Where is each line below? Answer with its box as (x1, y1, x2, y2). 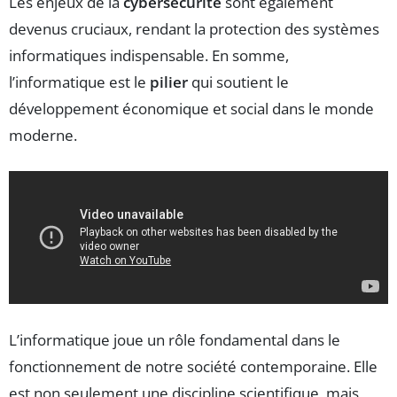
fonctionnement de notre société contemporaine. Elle (9, 355, 378, 377)
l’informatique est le (9, 72, 150, 93)
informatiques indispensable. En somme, (9, 45, 289, 66)
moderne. (9, 125, 77, 146)
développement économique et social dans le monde (9, 98, 374, 120)
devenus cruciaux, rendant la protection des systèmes (9, 19, 379, 40)
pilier (150, 72, 188, 93)
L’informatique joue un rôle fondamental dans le (9, 329, 340, 350)
